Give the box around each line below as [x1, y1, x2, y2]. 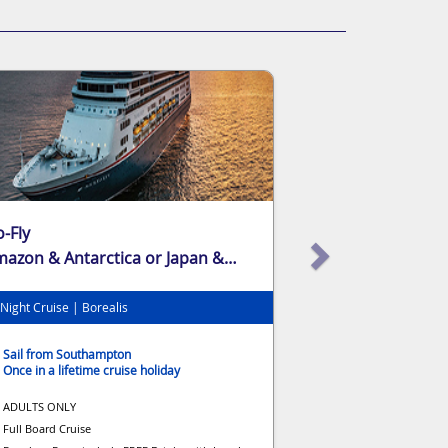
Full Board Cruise [3, 420, 91, 436]
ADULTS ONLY [3, 398, 76, 414]
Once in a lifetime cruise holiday [3, 361, 180, 378]
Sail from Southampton [3, 345, 131, 362]
